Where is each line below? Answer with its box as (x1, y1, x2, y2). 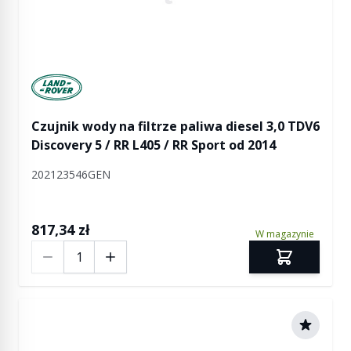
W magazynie (255, 227, 314, 241)
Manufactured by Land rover (31, 74, 199, 91)
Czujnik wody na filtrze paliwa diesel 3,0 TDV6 (31, 118, 320, 135)
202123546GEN (31, 167, 110, 182)
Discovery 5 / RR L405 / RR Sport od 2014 (31, 136, 276, 154)
